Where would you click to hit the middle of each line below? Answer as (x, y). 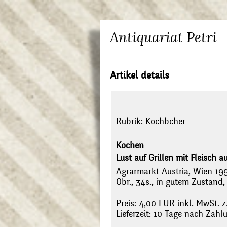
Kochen (130, 146)
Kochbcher (165, 122)
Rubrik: (131, 122)
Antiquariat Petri (163, 37)
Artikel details (140, 75)
